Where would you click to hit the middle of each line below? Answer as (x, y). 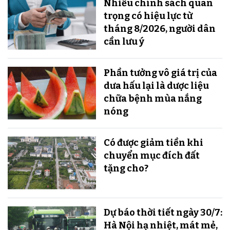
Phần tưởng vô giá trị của (160, 73)
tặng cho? (126, 168)
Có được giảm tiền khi (153, 142)
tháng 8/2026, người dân (159, 28)
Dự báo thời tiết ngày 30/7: (163, 212)
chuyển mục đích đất (151, 155)
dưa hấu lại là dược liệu (156, 85)
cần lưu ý (124, 41)
